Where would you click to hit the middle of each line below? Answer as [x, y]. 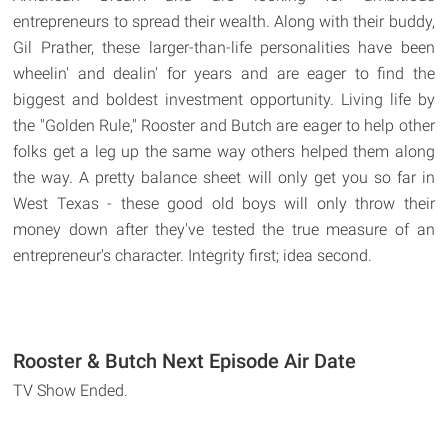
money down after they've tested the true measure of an [224, 229]
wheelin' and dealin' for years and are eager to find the [224, 73]
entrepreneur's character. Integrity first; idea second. [193, 255]
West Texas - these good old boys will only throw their [224, 203]
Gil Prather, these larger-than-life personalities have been [224, 47]
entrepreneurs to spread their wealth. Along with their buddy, [224, 21]
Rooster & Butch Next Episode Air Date [185, 360]
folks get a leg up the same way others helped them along [224, 151]
